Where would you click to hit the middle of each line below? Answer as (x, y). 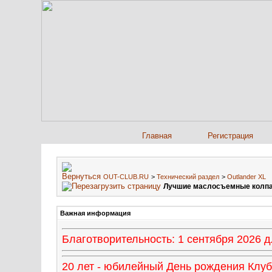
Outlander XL (246, 177)
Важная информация (95, 213)
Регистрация (230, 136)
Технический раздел (188, 177)
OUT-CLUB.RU (126, 177)
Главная (157, 136)
